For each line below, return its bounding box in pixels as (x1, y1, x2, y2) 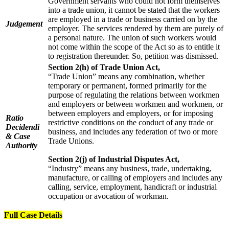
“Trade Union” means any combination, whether (48, 72, 204, 81)
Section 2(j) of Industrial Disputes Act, (48, 154, 179, 164)
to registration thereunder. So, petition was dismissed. (48, 51, 219, 60)
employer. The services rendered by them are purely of (48, 24, 223, 33)
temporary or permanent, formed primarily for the (48, 81, 207, 90)
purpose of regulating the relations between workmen (48, 90, 219, 99)
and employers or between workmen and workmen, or (48, 99, 223, 108)
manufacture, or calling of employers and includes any (48, 173, 222, 182)
